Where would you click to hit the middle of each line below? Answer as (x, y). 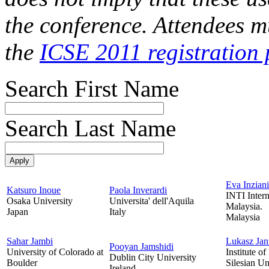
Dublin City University (153, 257)
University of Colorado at (55, 252)
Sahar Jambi (30, 241)
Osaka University (40, 201)
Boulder (22, 262)
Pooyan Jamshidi (141, 246)
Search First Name (92, 88)
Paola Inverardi (138, 190)
